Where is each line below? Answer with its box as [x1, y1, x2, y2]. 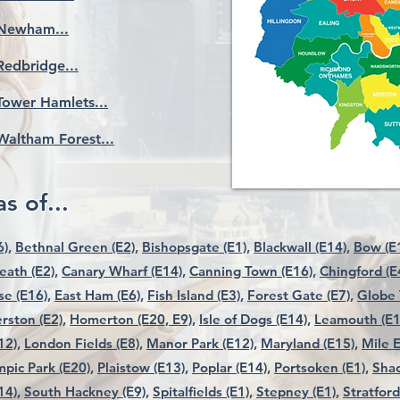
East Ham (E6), [54, 287, 144, 304]
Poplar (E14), [192, 359, 271, 376]
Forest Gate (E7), [247, 287, 354, 304]
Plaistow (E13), [97, 359, 188, 376]
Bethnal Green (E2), [15, 238, 138, 255]
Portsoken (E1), [274, 359, 369, 376]
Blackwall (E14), [254, 238, 350, 255]
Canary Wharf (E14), [62, 262, 186, 279]
